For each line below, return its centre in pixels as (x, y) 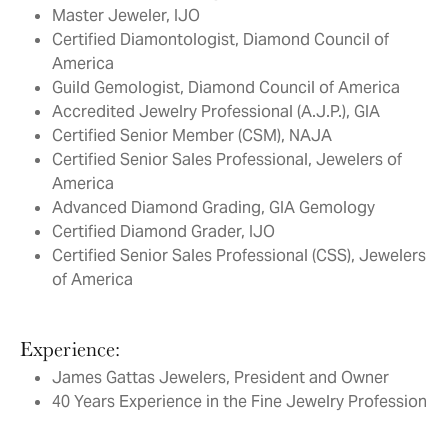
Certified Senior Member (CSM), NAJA (192, 135)
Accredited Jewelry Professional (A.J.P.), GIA (216, 111)
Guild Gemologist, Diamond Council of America (226, 87)
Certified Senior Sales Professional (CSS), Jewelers (239, 255)
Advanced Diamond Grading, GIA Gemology (213, 207)
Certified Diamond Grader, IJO (163, 231)
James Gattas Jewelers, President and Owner (220, 377)
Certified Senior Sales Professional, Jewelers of (227, 159)
